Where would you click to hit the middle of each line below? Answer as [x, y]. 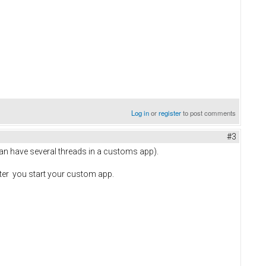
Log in [140, 113]
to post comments [209, 113]
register [170, 113]
